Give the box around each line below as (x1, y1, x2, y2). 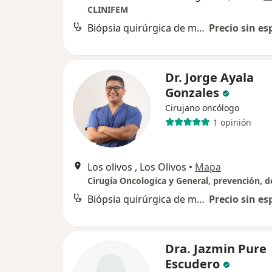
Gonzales (165, 84, 219, 101)
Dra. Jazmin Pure (165, 240, 267, 257)
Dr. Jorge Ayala (165, 69, 254, 86)
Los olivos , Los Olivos (87, 160, 186, 174)
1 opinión (212, 116, 251, 128)
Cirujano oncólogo (165, 102, 239, 114)
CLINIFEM (87, 4, 128, 16)
